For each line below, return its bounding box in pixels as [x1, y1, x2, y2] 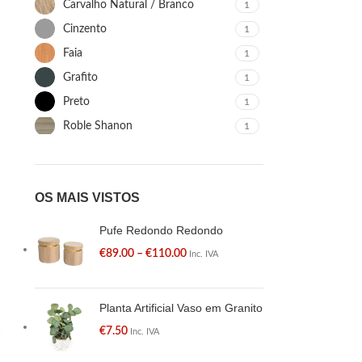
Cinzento [62, 23, 107, 35]
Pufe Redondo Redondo [99, 224, 223, 237]
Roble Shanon [62, 120, 133, 132]
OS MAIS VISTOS [34, 191, 140, 204]
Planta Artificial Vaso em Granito [99, 301, 263, 314]
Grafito [62, 71, 98, 83]
